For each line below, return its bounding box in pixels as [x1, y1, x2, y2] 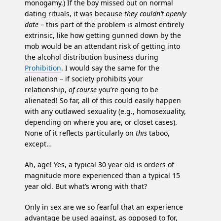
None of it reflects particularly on [25, 128, 136, 138]
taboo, [147, 128, 170, 138]
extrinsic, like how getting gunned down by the [25, 31, 181, 40]
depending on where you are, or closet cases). [25, 117, 177, 127]
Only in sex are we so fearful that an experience [25, 202, 183, 212]
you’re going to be [97, 85, 158, 95]
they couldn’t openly [124, 9, 186, 19]
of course [69, 85, 97, 95]
